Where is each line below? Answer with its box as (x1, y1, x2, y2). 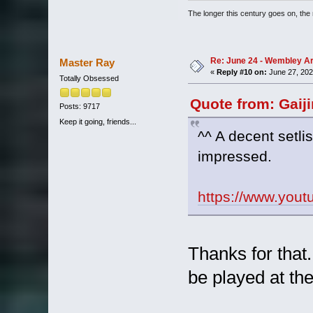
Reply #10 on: (216, 68, 267, 77)
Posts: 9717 (59, 102, 100, 111)
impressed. (197, 148, 272, 164)
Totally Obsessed (59, 74, 119, 83)
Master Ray (59, 57, 115, 69)
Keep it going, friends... (59, 117, 136, 126)
